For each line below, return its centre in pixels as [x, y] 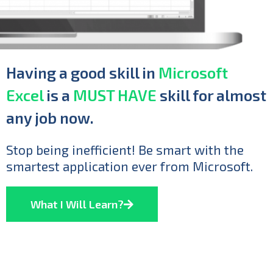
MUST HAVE [115, 95]
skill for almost [211, 95]
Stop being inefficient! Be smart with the [125, 150]
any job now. [50, 118]
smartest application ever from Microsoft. [129, 166]
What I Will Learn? [77, 204]
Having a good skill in [82, 73]
